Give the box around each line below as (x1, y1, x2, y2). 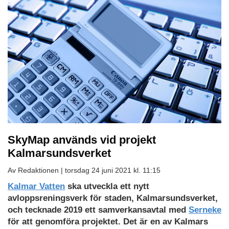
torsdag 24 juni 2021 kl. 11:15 (65, 166, 161, 174)
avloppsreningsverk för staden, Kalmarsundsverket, (8, 193, 218, 203)
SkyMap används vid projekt (8, 133, 156, 146)
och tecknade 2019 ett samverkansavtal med (8, 204, 189, 215)
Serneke (189, 204, 221, 215)
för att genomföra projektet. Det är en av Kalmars (8, 216, 208, 226)
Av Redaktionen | (8, 166, 65, 174)
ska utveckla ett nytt (65, 181, 149, 191)
